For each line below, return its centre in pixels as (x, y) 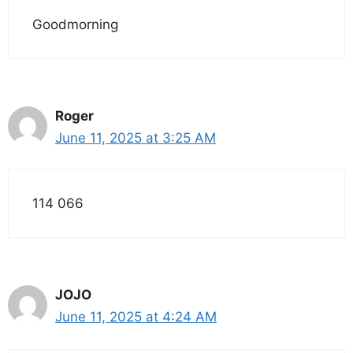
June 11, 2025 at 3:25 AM (136, 137)
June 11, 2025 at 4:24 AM (136, 317)
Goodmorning (75, 24)
